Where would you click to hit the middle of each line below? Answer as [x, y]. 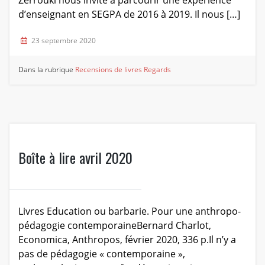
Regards [158, 70]
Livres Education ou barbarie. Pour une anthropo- [129, 211]
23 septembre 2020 [63, 41]
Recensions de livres [109, 70]
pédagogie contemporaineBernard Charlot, [114, 226]
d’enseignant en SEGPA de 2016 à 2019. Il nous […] [129, 14]
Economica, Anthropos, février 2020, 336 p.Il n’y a [127, 240]
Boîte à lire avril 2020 [75, 158]
